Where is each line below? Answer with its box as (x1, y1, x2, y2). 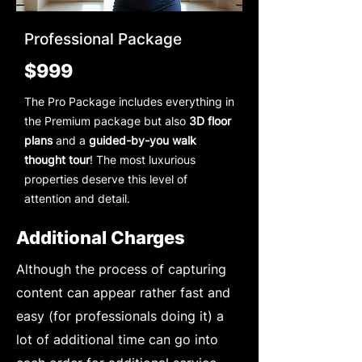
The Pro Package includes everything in (24, 94, 234, 108)
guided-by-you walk (89, 133, 196, 147)
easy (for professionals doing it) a (16, 307, 224, 324)
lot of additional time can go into (16, 330, 218, 347)
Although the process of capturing (16, 260, 226, 277)
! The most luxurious (90, 152, 196, 166)
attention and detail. (24, 191, 130, 205)
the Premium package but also (24, 113, 189, 128)
